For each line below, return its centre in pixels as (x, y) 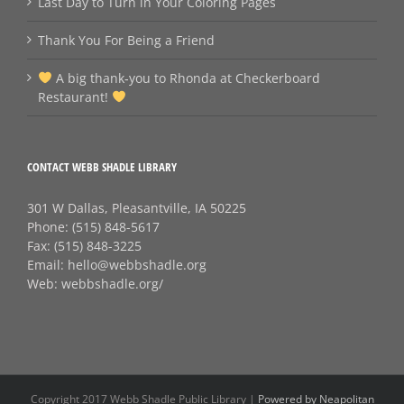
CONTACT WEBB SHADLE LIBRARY (102, 167)
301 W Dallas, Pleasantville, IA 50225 (137, 208)
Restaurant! (75, 97)
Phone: (50, 227)
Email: (47, 265)
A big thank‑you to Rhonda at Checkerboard (186, 78)
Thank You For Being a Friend (126, 40)
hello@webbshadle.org (137, 265)
